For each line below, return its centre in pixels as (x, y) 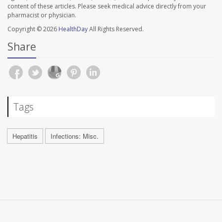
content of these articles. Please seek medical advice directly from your (107, 6)
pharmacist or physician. (42, 15)
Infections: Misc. (75, 136)
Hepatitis (25, 136)
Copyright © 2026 (33, 29)
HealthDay (73, 29)
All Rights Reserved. (116, 29)
